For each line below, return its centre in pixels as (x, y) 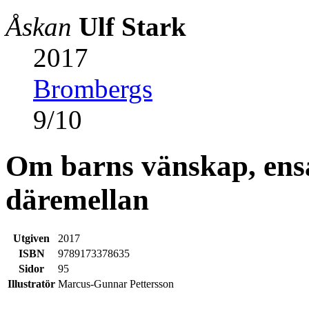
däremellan (77, 199)
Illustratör (31, 283)
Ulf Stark (132, 26)
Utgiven (31, 238)
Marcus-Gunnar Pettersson (116, 283)
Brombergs (93, 88)
